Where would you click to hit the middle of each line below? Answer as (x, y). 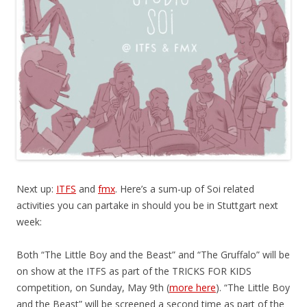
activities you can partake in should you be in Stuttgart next (147, 205)
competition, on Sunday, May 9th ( (93, 287)
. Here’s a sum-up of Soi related (185, 189)
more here (193, 287)
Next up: (36, 189)
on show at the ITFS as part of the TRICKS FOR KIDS (134, 271)
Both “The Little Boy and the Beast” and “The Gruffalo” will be (153, 255)
